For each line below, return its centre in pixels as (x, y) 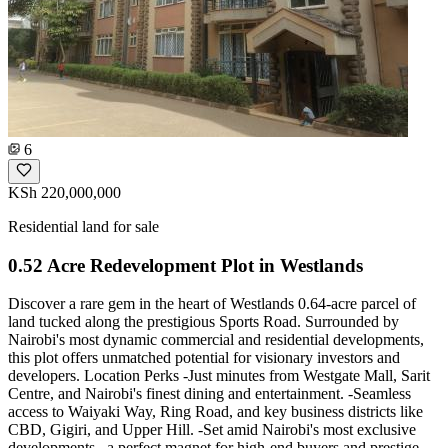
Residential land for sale (83, 226)
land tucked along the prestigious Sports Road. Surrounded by (203, 322)
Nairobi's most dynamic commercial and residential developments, (216, 340)
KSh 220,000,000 (64, 192)
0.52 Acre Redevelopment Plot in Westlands (185, 265)
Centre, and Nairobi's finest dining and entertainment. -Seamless (209, 394)
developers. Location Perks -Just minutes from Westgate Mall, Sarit (219, 376)
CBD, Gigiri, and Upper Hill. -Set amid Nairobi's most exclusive (212, 430)
